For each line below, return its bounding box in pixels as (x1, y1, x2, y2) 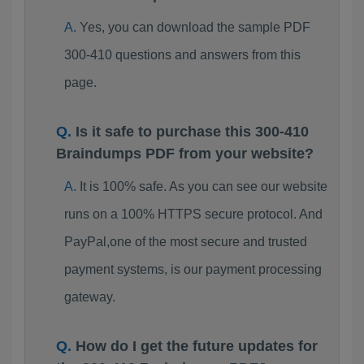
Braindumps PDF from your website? (56, 145, 314, 162)
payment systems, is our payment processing (63, 262, 322, 276)
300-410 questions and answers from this (63, 48, 301, 62)
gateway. (63, 290, 115, 304)
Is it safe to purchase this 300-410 (76, 123, 309, 140)
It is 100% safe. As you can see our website (79, 180, 327, 193)
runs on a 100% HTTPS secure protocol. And (63, 207, 323, 221)
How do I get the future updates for (76, 338, 318, 354)
